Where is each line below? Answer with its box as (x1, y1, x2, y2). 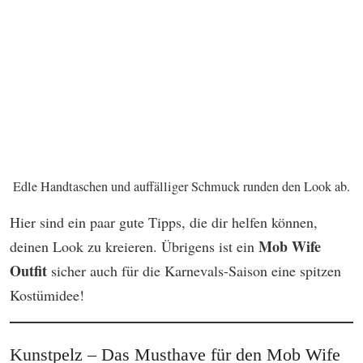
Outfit (10, 260, 47, 282)
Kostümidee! (10, 285, 84, 305)
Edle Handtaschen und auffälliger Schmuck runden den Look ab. (13, 177, 350, 196)
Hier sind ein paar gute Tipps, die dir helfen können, (10, 212, 318, 233)
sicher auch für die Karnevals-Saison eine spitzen (47, 261, 341, 281)
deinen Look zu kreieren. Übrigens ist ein (10, 237, 258, 257)
